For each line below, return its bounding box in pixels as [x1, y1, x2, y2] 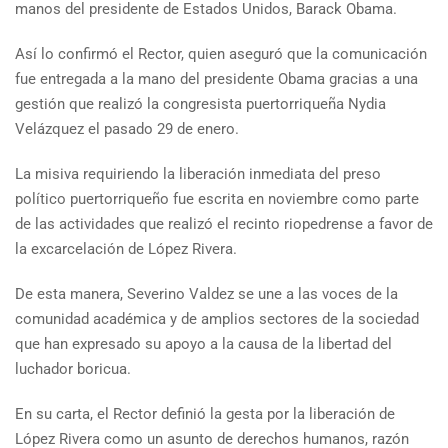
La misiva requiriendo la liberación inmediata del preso [15, 165, 381, 184]
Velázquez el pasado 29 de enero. [15, 120, 239, 139]
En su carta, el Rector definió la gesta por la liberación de [15, 405, 395, 424]
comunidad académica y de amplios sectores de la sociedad [15, 310, 419, 329]
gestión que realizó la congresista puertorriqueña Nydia [15, 95, 386, 114]
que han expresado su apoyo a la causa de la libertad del [15, 335, 392, 354]
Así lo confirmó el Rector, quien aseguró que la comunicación [15, 45, 427, 64]
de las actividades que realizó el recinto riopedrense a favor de [15, 215, 433, 234]
